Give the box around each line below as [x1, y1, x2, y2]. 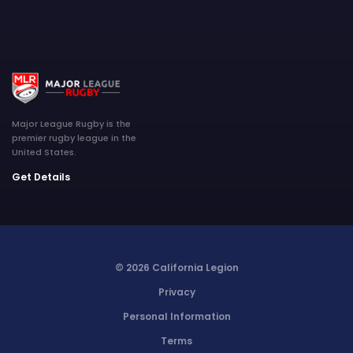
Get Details [12, 170, 70, 184]
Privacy [158, 285, 195, 299]
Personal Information [122, 310, 231, 324]
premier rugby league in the [12, 132, 136, 145]
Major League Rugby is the [12, 117, 131, 131]
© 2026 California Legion [114, 261, 239, 275]
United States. [12, 146, 76, 159]
